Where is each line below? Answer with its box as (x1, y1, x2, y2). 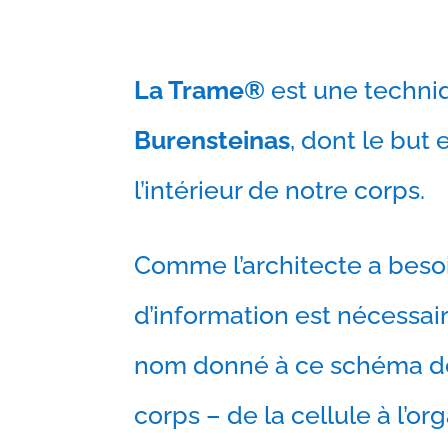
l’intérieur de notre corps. (134, 175, 426, 206)
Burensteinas (134, 125, 291, 156)
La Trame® (134, 75, 266, 106)
